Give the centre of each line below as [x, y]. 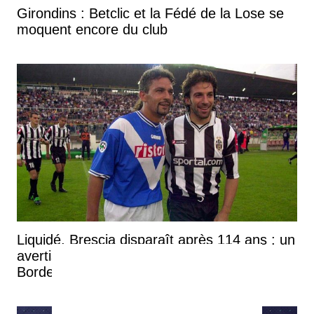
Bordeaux [47, 272]
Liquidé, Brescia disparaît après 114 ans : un [156, 239]
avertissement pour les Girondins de [129, 255]
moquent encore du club [92, 29]
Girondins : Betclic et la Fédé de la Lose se [150, 13]
